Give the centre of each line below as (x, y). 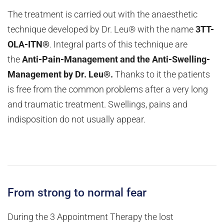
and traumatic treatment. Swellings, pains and (97, 105)
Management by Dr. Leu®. (61, 75)
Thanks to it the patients (162, 75)
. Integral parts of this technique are (118, 45)
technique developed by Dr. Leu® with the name (101, 30)
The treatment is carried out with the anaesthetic (102, 15)
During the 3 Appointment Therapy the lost (90, 217)
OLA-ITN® (28, 45)
